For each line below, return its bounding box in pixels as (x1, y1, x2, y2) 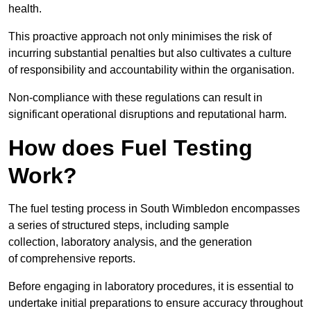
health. (8, 3, 42, 15)
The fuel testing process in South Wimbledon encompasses (8, 203, 300, 215)
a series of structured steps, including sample (8, 219, 229, 232)
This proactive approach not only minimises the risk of (8, 31, 271, 43)
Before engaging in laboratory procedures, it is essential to (8, 280, 294, 293)
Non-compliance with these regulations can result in (8, 92, 262, 104)
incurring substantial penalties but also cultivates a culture (8, 47, 292, 60)
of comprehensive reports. (8, 253, 135, 265)
